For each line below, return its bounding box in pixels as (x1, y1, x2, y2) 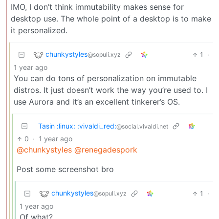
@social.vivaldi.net (116, 123, 168, 131)
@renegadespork (74, 145, 137, 155)
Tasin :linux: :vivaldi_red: (38, 122, 116, 131)
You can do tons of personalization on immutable (14, 73, 197, 84)
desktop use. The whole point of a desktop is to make (11, 14, 211, 24)
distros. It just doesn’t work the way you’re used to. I (14, 85, 208, 95)
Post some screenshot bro (17, 164, 114, 175)
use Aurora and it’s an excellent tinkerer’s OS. (14, 97, 180, 107)
